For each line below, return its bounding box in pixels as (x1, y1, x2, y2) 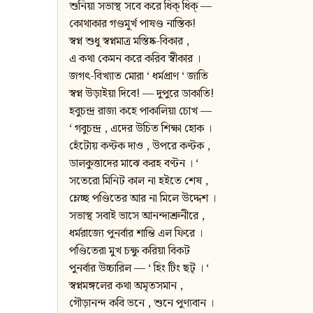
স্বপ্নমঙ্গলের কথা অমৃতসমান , (69, 277, 183, 296)
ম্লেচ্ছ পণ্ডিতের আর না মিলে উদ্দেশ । (69, 190, 216, 208)
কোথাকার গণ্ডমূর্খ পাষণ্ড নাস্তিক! (69, 15, 196, 34)
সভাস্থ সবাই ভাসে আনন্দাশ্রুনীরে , (69, 208, 205, 226)
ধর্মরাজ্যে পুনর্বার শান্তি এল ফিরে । (69, 225, 203, 243)
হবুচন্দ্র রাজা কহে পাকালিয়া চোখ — (69, 103, 212, 121)
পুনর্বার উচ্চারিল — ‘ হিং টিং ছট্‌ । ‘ (69, 260, 209, 278)
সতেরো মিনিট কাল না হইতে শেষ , (69, 173, 208, 191)
